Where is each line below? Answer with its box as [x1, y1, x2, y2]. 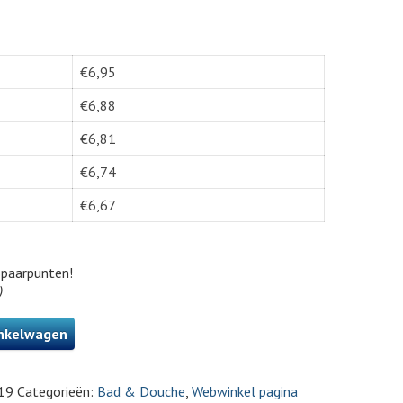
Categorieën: [17, 382, 97, 400]
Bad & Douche [97, 382, 185, 400]
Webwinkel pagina [192, 382, 298, 400]
